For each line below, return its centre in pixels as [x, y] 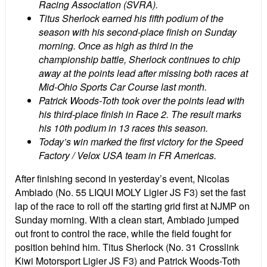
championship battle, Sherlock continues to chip [139, 60]
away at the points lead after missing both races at [143, 73]
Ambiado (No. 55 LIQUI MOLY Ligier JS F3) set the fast [130, 193]
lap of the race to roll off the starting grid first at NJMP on [132, 206]
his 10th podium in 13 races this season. [123, 128]
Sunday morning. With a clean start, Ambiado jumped [127, 220]
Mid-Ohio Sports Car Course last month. [123, 87]
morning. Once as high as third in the [116, 46]
